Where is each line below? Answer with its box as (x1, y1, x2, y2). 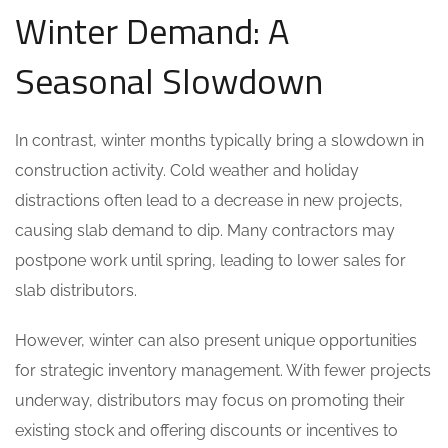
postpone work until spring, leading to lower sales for (15, 251, 406, 270)
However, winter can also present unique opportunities (15, 331, 417, 350)
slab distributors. (15, 281, 137, 300)
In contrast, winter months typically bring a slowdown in (15, 131, 424, 150)
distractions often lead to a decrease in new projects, (15, 191, 403, 210)
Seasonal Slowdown (15, 53, 323, 108)
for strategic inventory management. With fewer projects (15, 361, 431, 380)
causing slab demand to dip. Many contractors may (15, 221, 395, 240)
